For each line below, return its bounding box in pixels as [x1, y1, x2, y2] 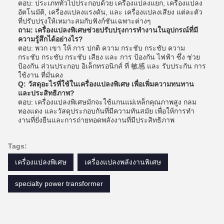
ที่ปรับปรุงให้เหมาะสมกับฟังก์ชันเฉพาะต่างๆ [18, 17, 151, 25]
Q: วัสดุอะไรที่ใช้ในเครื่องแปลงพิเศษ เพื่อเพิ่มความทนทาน [18, 80, 194, 88]
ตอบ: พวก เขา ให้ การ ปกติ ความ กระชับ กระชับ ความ [18, 44, 185, 52]
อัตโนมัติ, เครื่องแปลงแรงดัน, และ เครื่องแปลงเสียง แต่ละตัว [18, 8, 202, 16]
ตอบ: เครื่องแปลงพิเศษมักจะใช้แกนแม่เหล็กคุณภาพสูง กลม [18, 98, 196, 106]
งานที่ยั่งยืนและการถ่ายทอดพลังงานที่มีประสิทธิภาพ [18, 116, 174, 124]
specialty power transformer [15, 179, 103, 187]
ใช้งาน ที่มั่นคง [18, 71, 63, 79]
